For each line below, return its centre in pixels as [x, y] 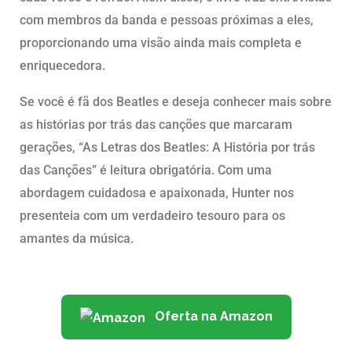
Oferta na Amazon [212, 317]
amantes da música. [77, 239]
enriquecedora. [62, 66]
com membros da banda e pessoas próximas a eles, [167, 20]
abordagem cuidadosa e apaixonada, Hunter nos [157, 193]
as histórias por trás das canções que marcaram [156, 125]
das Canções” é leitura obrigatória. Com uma [146, 170]
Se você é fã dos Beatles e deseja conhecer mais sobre [176, 102]
